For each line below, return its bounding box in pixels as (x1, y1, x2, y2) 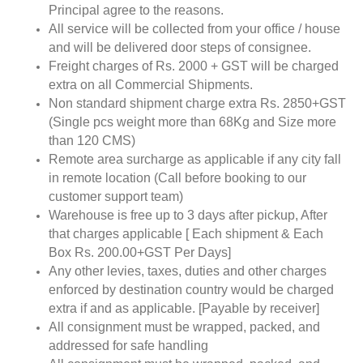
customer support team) (49, 190, 183, 204)
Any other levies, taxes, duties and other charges (49, 264, 327, 279)
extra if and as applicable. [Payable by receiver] (49, 301, 319, 316)
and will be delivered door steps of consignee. (49, 41, 311, 55)
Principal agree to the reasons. (49, 3, 224, 18)
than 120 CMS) (49, 134, 135, 148)
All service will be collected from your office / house (49, 22, 340, 36)
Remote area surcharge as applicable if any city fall (49, 152, 341, 167)
